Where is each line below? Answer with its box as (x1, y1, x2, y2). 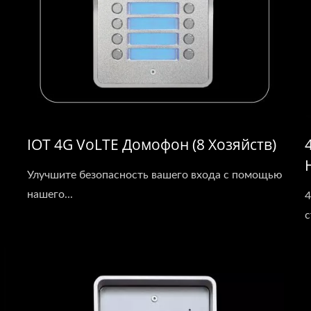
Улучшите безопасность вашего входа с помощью (27, 169, 283, 180)
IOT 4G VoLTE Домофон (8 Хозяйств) (27, 135, 276, 154)
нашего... (27, 189, 73, 200)
